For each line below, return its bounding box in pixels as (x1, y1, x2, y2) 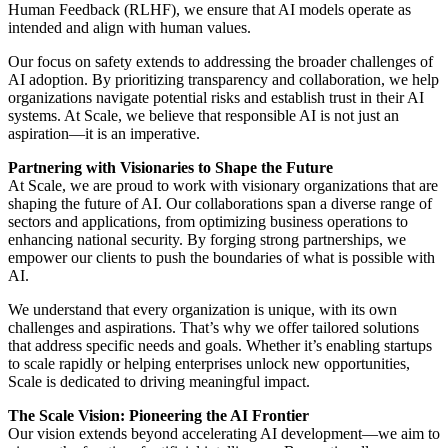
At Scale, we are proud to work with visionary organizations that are (8, 177, 438, 195)
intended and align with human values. (8, 19, 251, 37)
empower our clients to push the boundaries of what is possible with (8, 249, 435, 267)
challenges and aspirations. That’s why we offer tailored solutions (8, 319, 419, 337)
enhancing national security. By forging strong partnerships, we (8, 231, 406, 249)
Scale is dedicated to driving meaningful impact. (8, 373, 310, 391)
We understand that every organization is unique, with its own (8, 301, 397, 319)
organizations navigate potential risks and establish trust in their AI (8, 89, 424, 107)
